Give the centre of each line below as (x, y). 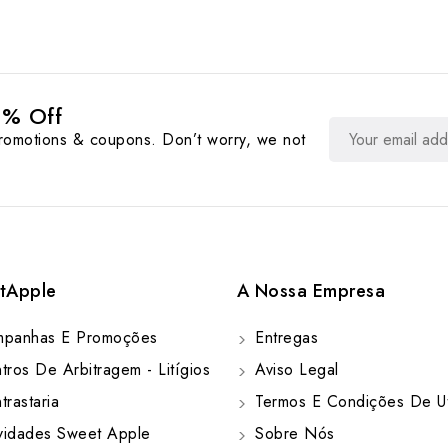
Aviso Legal (294, 370)
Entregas (284, 338)
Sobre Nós (292, 434)
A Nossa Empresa (311, 291)
